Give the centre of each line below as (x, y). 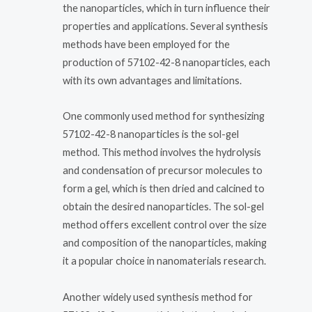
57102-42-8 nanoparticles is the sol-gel (151, 134)
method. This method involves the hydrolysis (162, 153)
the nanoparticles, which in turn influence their (166, 8)
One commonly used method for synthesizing (164, 116)
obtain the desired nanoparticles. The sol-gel (163, 207)
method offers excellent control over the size (165, 225)
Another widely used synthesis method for (158, 297)
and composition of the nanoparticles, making (165, 243)
